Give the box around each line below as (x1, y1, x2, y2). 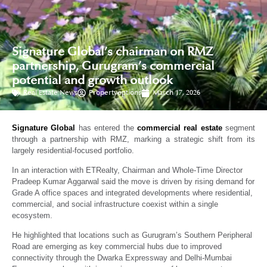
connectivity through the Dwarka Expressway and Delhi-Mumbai (12, 253, 232, 263)
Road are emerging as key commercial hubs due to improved (12, 242, 222, 252)
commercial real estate (136, 123, 222, 132)
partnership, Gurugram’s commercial (12, 58, 215, 73)
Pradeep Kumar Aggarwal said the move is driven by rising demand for (12, 176, 254, 186)
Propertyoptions (89, 88, 141, 97)
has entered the (75, 123, 137, 132)
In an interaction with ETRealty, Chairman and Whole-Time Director (12, 165, 243, 175)
